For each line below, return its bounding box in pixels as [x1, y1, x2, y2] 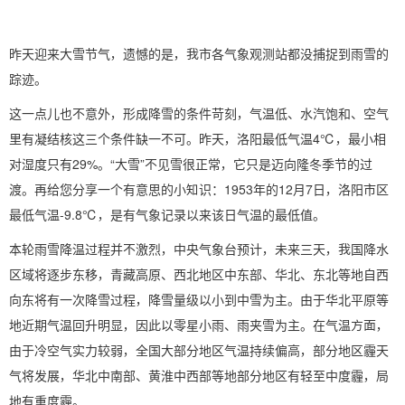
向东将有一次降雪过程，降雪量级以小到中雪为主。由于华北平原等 [9, 294, 389, 306]
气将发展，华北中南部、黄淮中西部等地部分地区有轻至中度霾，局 [9, 370, 389, 382]
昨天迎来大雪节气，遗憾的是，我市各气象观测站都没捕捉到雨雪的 [9, 48, 389, 61]
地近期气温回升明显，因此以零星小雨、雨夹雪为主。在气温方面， [9, 319, 389, 332]
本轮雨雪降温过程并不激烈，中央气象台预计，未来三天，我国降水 [9, 243, 389, 256]
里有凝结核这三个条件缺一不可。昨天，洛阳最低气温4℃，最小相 [9, 133, 386, 146]
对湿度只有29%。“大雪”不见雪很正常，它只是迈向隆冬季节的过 [9, 158, 372, 171]
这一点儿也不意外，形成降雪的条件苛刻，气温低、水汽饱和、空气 [9, 108, 389, 120]
